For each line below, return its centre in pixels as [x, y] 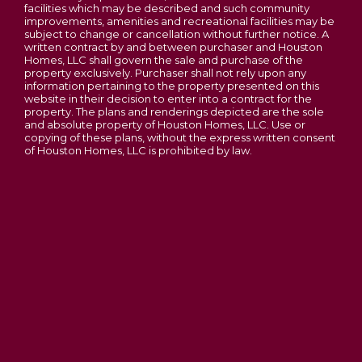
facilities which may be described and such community [167, 8]
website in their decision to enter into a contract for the [168, 99]
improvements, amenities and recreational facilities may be [179, 21]
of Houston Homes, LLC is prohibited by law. [138, 151]
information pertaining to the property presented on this [172, 86]
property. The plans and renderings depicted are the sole [174, 112]
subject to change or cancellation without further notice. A [177, 34]
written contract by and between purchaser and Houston [173, 47]
